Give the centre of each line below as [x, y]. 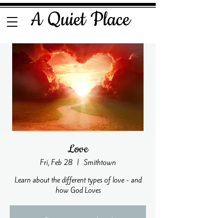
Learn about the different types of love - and [78, 180]
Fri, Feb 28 [56, 163]
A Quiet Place [78, 20]
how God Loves [78, 190]
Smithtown [100, 163]
